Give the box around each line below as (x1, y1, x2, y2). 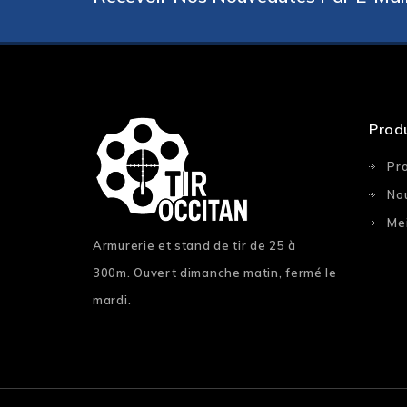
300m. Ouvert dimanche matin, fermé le (93, 265, 337, 281)
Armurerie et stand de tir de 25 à (93, 238, 297, 253)
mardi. (93, 293, 132, 308)
